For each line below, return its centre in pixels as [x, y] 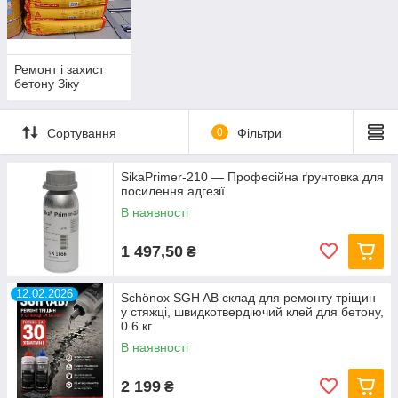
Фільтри [259, 133]
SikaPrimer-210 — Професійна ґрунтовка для [252, 177]
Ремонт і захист [59, 70]
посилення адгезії [173, 191]
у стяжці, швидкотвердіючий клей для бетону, [252, 312]
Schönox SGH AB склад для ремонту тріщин [248, 298]
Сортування [82, 133]
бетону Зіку [47, 84]
